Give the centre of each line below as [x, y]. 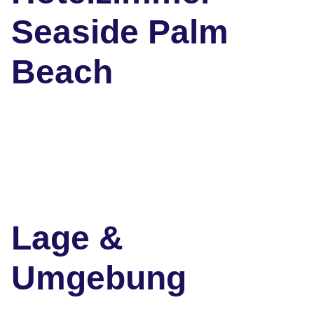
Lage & [67, 238]
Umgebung [99, 278]
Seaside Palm [120, 32]
